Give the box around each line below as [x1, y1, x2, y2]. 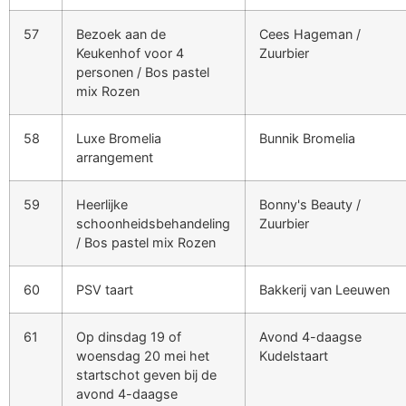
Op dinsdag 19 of [76, 328, 181, 344]
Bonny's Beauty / [259, 196, 361, 212]
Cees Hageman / [259, 25, 361, 42]
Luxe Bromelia [76, 130, 161, 146]
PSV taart [76, 281, 133, 297]
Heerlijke [76, 196, 128, 212]
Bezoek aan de [76, 25, 166, 42]
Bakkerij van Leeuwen [259, 281, 390, 297]
